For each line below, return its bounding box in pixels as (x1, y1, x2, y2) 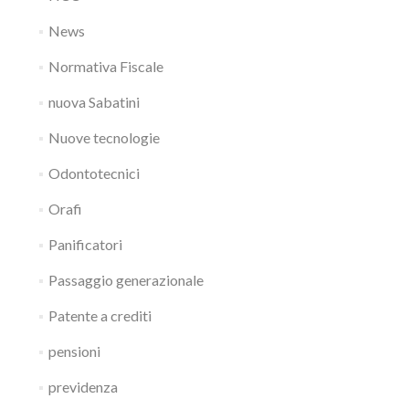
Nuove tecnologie (47, 129, 160, 146)
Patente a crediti (47, 307, 152, 324)
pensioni (47, 342, 100, 360)
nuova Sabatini (47, 93, 140, 110)
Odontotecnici (47, 164, 140, 182)
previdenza (47, 378, 118, 395)
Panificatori (47, 236, 122, 253)
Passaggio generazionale (47, 271, 204, 288)
